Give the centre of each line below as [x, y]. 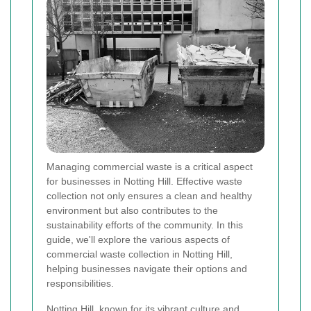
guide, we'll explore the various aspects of [138, 240]
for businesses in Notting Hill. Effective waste [144, 182]
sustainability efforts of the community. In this [145, 225]
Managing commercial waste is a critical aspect [150, 167]
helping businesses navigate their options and [147, 269]
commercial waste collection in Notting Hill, [140, 254]
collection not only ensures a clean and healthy [149, 196]
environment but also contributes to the [132, 211]
